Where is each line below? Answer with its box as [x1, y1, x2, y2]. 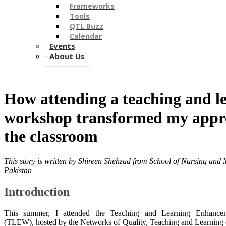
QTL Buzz [70, 21, 103, 31]
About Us [49, 51, 85, 62]
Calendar [70, 31, 102, 41]
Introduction [4, 185, 70, 198]
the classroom [4, 127, 98, 146]
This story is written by [4, 156, 78, 165]
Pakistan [4, 165, 32, 175]
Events [49, 41, 75, 51]
